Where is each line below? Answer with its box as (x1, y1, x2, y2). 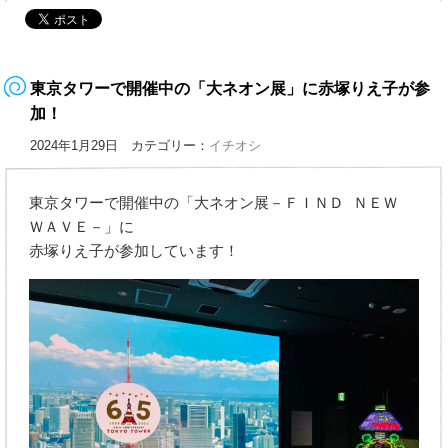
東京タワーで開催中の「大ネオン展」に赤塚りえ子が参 (30, 80, 431, 98)
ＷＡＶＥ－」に (29, 218, 135, 237)
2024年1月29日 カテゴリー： (30, 138, 210, 154)
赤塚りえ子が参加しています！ (29, 242, 240, 261)
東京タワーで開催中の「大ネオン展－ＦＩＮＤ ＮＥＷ (29, 194, 399, 213)
